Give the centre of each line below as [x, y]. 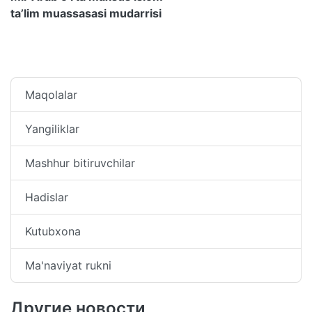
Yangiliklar [52, 128]
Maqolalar [51, 94]
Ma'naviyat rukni [68, 265]
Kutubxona [53, 231]
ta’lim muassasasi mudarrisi [86, 13]
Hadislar [47, 197]
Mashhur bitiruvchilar [80, 163]
